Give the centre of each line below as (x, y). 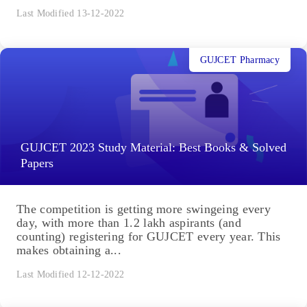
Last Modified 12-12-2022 (71, 275)
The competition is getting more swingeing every (144, 209)
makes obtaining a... (69, 250)
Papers (37, 163)
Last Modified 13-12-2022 (71, 14)
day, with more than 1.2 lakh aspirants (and (129, 223)
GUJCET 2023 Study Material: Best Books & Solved (153, 148)
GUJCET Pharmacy (240, 60)
